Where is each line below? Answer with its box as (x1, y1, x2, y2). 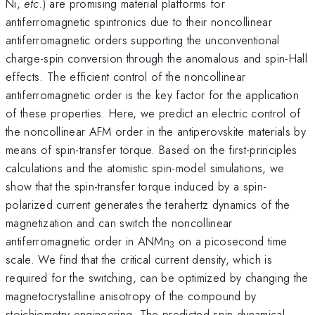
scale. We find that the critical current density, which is (6, 250, 272, 268)
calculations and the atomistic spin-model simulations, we (6, 159, 285, 176)
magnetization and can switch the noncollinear (6, 214, 233, 231)
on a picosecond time (174, 232, 288, 250)
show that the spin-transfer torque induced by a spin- (6, 177, 267, 195)
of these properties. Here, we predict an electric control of (6, 104, 301, 122)
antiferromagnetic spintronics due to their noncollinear (6, 13, 273, 30)
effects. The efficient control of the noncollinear (6, 67, 246, 85)
